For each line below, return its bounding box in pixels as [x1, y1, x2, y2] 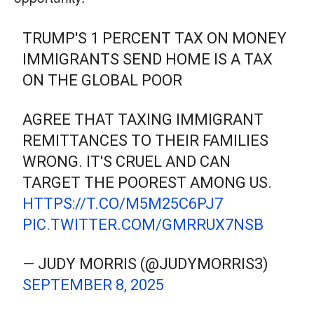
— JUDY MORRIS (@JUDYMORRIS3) [22, 255, 269, 273]
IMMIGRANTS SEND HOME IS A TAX [22, 50, 273, 69]
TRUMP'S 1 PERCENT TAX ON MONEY [22, 29, 287, 48]
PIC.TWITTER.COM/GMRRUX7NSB [22, 216, 264, 234]
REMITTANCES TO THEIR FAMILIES [22, 132, 269, 150]
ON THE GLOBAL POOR [22, 71, 183, 90]
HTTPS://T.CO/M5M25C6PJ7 [22, 195, 224, 213]
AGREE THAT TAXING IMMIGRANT [22, 111, 264, 129]
